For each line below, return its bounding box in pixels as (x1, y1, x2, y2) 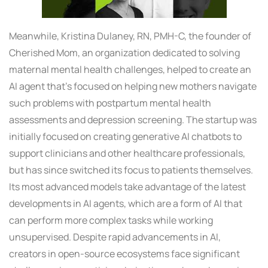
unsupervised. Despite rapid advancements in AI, (9, 230, 221, 244)
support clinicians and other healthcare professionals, (9, 147, 245, 160)
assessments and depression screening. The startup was (9, 113, 257, 127)
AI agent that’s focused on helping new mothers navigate (9, 80, 257, 93)
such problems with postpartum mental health (9, 96, 211, 110)
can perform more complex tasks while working (9, 214, 213, 227)
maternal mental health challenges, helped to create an (9, 63, 251, 77)
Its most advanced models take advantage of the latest (9, 180, 246, 194)
